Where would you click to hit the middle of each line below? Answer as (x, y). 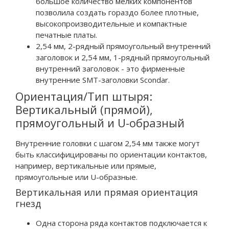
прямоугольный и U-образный (100, 122)
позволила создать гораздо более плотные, (117, 12)
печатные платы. (66, 35)
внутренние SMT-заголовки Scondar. (103, 79)
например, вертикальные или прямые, (86, 165)
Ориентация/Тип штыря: (84, 96)
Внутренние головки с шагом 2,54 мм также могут (108, 143)
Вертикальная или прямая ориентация (107, 192)
